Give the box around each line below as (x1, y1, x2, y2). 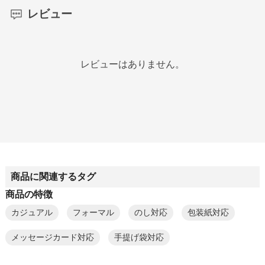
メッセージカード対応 (11, 233, 94, 243)
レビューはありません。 (80, 59, 185, 69)
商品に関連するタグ (10, 172, 96, 182)
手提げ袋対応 (114, 233, 164, 243)
